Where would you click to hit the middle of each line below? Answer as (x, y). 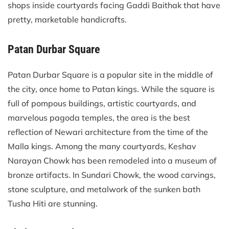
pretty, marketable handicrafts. (67, 19)
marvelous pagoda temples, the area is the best (99, 117)
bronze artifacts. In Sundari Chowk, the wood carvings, (112, 175)
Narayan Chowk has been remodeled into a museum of (112, 160)
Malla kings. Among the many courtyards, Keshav (102, 146)
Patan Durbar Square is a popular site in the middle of (110, 74)
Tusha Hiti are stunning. (53, 203)
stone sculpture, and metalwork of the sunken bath (104, 189)
